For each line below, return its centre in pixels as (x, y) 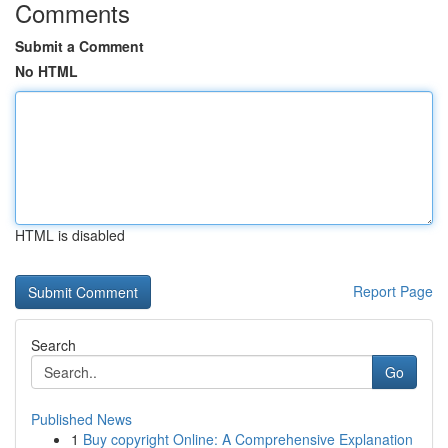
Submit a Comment (79, 46)
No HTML (46, 71)
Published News (81, 419)
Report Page (393, 291)
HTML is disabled (70, 235)
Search (53, 345)
